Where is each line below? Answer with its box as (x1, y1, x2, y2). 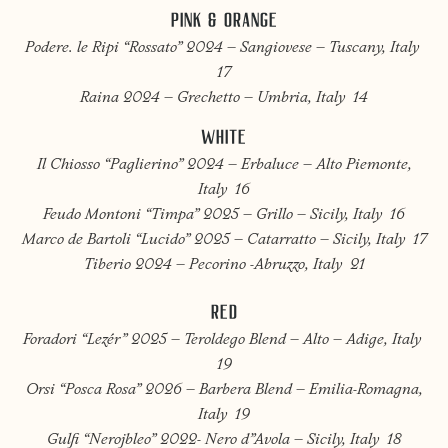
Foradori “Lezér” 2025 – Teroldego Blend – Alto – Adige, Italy (23, 333, 425, 349)
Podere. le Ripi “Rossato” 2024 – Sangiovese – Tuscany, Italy (25, 41, 423, 57)
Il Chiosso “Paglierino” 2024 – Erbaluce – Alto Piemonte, (36, 158, 412, 174)
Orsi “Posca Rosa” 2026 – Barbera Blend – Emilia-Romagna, (25, 383, 423, 399)
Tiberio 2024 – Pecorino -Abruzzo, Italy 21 (83, 258, 365, 274)
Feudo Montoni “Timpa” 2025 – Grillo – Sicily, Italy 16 (43, 208, 405, 224)
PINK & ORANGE (170, 9, 278, 31)
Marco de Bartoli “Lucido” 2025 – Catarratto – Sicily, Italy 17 (21, 233, 427, 249)
